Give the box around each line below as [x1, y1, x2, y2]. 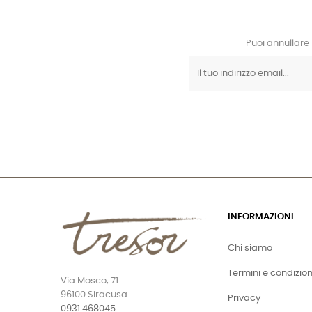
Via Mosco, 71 [61, 276, 118, 286]
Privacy [228, 293, 260, 303]
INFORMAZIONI [228, 212, 294, 221]
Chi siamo [228, 243, 272, 253]
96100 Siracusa [61, 290, 127, 300]
